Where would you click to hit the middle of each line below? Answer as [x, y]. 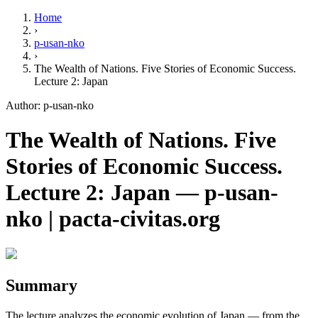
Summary [42, 285]
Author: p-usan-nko [50, 105]
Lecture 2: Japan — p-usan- [142, 193]
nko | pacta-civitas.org [113, 219]
